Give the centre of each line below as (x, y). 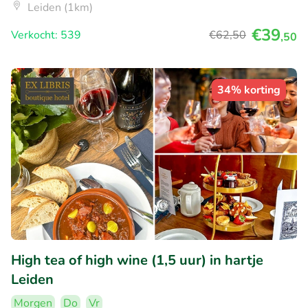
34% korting (249, 90)
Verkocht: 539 (46, 35)
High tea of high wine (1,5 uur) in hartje (137, 260)
